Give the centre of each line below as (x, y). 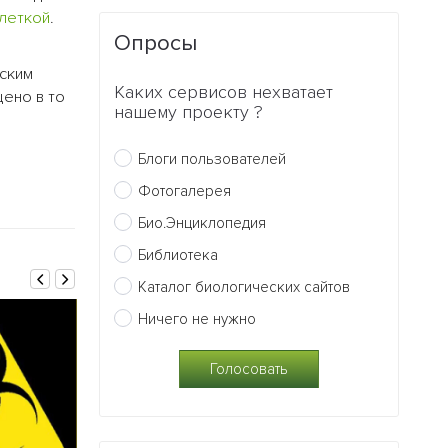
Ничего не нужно (197, 318)
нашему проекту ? (189, 112)
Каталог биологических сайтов (244, 286)
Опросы (156, 43)
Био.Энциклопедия (202, 222)
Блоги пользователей (212, 158)
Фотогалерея (185, 190)
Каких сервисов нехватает (224, 92)
